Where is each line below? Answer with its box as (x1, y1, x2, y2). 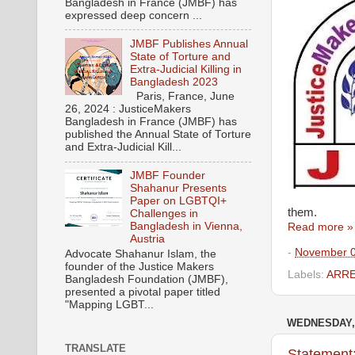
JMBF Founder (130, 170, 206, 182)
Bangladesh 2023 (130, 75, 219, 88)
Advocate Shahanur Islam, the (65, 248, 216, 260)
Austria (130, 233, 166, 246)
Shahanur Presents (130, 182, 227, 195)
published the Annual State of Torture (65, 128, 251, 141)
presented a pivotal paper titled (65, 286, 220, 298)
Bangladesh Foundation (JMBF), (65, 273, 228, 285)
